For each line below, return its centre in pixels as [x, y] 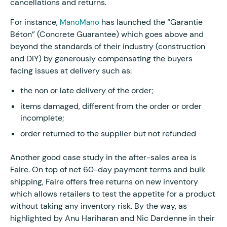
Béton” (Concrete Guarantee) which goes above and [107, 34]
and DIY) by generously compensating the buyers [101, 58]
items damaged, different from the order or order [111, 106]
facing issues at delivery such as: [72, 70]
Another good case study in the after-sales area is [103, 157]
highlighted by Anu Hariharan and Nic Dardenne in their [112, 218]
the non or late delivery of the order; [87, 90]
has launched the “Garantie [151, 22]
